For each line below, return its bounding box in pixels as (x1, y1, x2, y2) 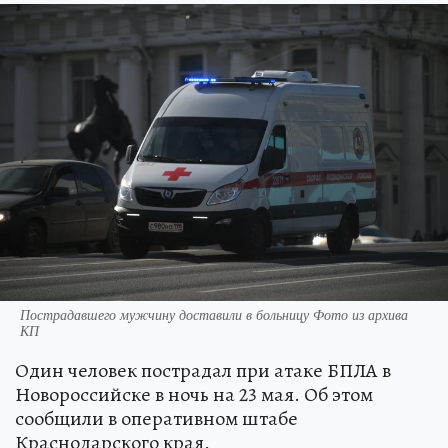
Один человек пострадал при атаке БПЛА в (15, 356, 391, 384)
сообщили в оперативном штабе (15, 404, 298, 432)
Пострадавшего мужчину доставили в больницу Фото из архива (20, 304, 408, 324)
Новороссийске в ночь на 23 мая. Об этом (15, 380, 373, 408)
